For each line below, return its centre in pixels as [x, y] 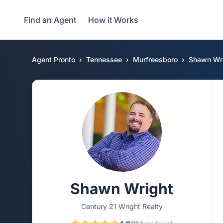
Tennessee [104, 59]
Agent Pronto [54, 59]
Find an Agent [50, 20]
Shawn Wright [122, 189]
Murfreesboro [155, 59]
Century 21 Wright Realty [122, 206]
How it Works [113, 20]
